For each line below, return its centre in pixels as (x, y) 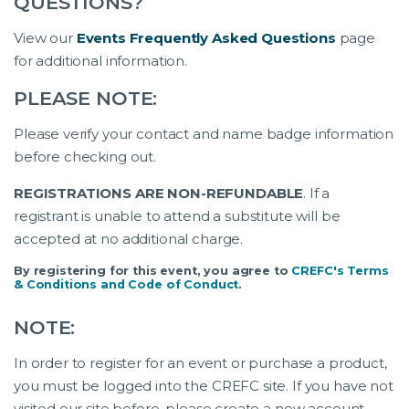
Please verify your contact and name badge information (204, 134)
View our (45, 38)
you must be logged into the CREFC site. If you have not (204, 385)
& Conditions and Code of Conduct (126, 285)
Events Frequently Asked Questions (206, 38)
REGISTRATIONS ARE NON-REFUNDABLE (159, 194)
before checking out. (85, 157)
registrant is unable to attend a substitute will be (177, 216)
